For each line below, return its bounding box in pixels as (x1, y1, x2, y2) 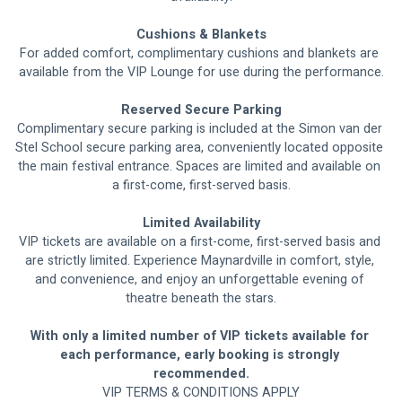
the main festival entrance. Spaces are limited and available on (18, 157, 384, 177)
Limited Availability (142, 214, 260, 233)
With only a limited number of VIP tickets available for (30, 327, 372, 346)
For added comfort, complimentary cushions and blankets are (20, 44, 382, 64)
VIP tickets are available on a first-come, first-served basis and (18, 232, 384, 252)
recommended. (153, 364, 249, 384)
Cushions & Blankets (135, 25, 267, 45)
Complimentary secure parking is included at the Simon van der (16, 119, 386, 139)
